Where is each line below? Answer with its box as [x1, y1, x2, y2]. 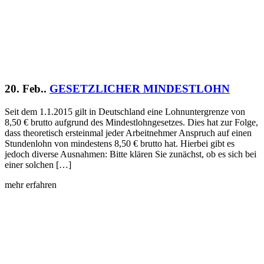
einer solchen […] [5, 159, 71, 170]
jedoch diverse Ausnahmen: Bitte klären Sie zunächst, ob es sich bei [5, 148, 256, 159]
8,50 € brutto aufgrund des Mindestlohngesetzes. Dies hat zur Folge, [5, 117, 258, 127]
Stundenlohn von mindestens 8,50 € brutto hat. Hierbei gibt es [5, 138, 235, 148]
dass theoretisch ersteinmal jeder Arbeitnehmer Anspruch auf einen [5, 127, 252, 138]
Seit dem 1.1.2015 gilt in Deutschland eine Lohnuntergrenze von [5, 106, 245, 117]
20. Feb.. [5, 82, 47, 95]
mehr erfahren [5, 179, 57, 190]
